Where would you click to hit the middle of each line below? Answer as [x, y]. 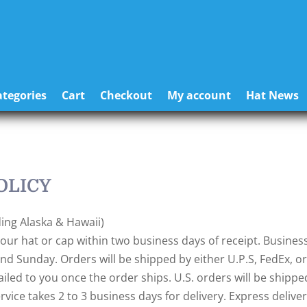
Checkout [126, 95]
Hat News [272, 95]
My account [199, 95]
